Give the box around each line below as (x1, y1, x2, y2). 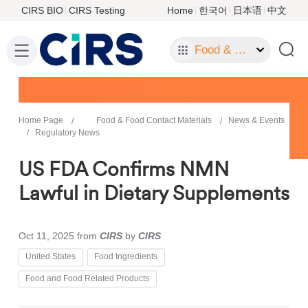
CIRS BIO (21, 4, 63, 16)
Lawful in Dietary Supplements (18, 180, 289, 206)
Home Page (18, 115, 63, 126)
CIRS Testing (68, 4, 125, 16)
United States (25, 252, 76, 262)
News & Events (228, 115, 285, 126)
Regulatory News (34, 128, 100, 138)
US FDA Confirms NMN (18, 156, 229, 181)
